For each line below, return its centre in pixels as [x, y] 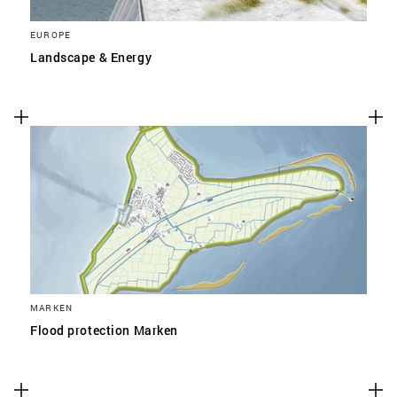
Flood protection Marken [104, 330]
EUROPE [51, 35]
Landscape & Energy [91, 57]
